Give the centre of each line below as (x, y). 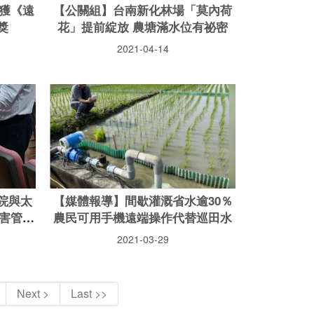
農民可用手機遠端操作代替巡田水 (143, 218)
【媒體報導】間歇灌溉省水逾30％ (143, 201)
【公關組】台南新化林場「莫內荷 (143, 10)
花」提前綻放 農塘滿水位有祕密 (143, 27)
